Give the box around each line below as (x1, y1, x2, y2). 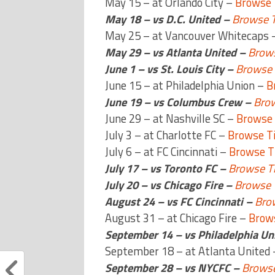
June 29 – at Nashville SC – (104, 109, 236, 127)
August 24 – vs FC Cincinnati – (104, 192, 255, 210)
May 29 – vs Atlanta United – (104, 43, 248, 61)
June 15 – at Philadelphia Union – (104, 76, 266, 94)
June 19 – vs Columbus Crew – (104, 93, 254, 110)
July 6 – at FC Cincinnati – (104, 142, 229, 160)
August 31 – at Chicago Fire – (104, 209, 249, 227)
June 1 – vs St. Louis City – (104, 60, 236, 77)
